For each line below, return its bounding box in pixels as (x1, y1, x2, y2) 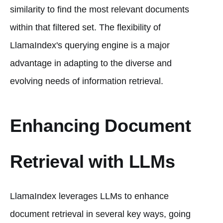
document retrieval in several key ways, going (10, 209, 191, 219)
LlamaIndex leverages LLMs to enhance (10, 191, 169, 201)
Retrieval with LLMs (10, 151, 175, 172)
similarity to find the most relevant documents (10, 4, 189, 14)
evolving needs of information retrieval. (10, 76, 163, 86)
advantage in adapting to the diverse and (10, 58, 172, 68)
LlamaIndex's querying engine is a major (10, 40, 170, 50)
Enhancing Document (10, 115, 191, 136)
